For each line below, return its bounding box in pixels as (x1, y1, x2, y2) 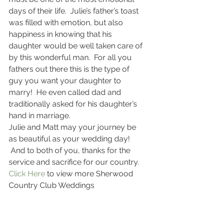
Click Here (9, 169, 47, 178)
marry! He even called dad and (9, 88, 123, 97)
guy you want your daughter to (9, 76, 123, 85)
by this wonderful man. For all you (9, 53, 134, 62)
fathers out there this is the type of (9, 64, 131, 74)
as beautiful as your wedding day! (9, 134, 132, 143)
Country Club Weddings (9, 181, 94, 190)
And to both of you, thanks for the (9, 146, 132, 155)
